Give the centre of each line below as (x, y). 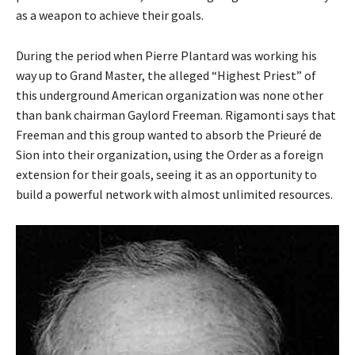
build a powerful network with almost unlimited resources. (174, 194)
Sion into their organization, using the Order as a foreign (170, 155)
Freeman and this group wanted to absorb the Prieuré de (169, 135)
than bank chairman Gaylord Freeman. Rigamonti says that (176, 115)
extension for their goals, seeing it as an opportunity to (166, 174)
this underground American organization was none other (170, 95)
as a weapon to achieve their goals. (110, 15)
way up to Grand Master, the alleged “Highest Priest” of (166, 75)
